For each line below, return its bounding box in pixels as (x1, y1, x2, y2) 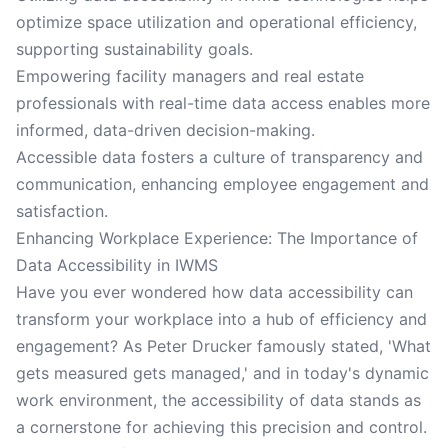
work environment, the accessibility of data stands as (16, 390, 421, 410)
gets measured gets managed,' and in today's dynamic (16, 363, 429, 383)
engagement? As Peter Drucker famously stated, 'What (16, 336, 431, 356)
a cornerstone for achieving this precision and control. (16, 417, 427, 437)
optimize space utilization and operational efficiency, (16, 12, 417, 32)
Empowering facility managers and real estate (16, 66, 364, 86)
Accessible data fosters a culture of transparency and (16, 147, 423, 167)
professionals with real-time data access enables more (16, 93, 430, 113)
